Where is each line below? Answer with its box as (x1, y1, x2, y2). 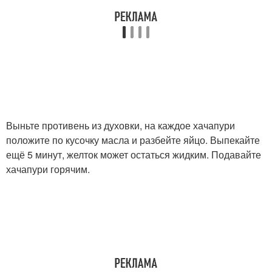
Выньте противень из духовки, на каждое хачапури (6, 118, 235, 132)
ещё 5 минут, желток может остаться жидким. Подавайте (6, 147, 261, 161)
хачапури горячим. (6, 161, 90, 176)
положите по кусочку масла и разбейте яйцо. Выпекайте (6, 132, 260, 147)
